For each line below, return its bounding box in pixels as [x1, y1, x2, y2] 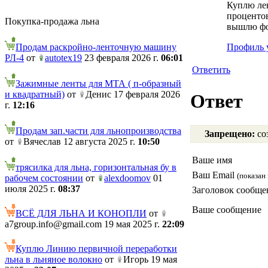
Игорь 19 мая [123, 254, 177, 264]
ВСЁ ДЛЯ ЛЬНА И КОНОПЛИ [16, 208, 147, 218]
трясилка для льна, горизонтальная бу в [16, 162, 176, 172]
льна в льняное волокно [5, 254, 102, 264]
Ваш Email [192, 170, 237, 181]
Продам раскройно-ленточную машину [16, 42, 176, 52]
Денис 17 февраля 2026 [86, 89, 180, 99]
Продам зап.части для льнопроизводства [16, 126, 181, 136]
